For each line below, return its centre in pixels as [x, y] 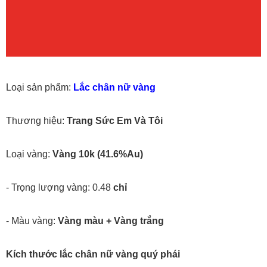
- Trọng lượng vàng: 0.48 [60, 187]
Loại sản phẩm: [40, 87]
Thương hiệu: [35, 120]
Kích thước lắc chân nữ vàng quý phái [93, 254]
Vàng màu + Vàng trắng [111, 221]
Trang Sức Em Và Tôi [114, 120]
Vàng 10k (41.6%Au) [98, 154]
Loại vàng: [29, 154]
